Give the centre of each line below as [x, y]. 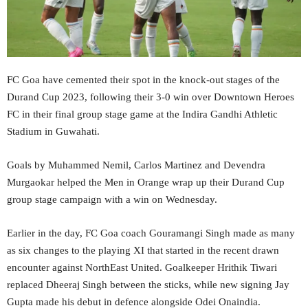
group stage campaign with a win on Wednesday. [112, 200]
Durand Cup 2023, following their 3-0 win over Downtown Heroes [151, 97]
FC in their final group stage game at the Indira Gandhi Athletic [142, 114]
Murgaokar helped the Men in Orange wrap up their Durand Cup [146, 183]
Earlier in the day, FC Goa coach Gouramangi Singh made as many [151, 233]
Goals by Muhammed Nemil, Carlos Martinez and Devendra [136, 165]
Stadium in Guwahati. [53, 132]
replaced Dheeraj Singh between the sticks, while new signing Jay [148, 285]
